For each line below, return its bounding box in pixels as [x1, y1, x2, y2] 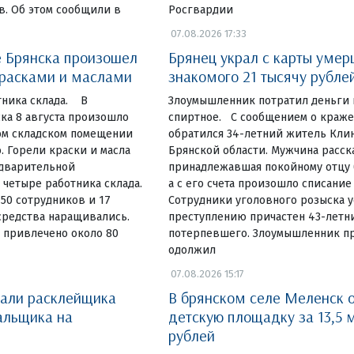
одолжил [168, 243, 217, 257]
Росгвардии [168, 2, 234, 17]
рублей [168, 325, 216, 345]
